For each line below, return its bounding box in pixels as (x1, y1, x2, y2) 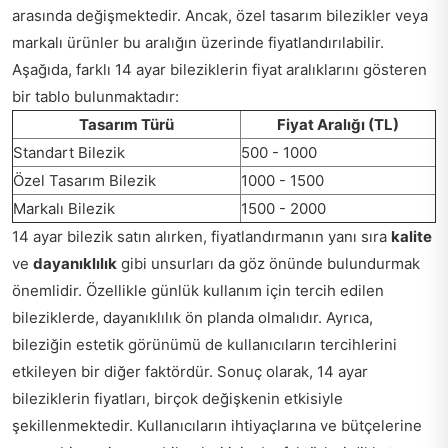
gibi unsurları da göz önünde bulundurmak (117, 254, 420, 273)
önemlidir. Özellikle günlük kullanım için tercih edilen (12, 281, 384, 300)
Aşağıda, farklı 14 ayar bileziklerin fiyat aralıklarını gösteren (12, 60, 427, 79)
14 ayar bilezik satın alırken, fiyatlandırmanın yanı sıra (12, 227, 391, 246)
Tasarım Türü (79, 115, 174, 134)
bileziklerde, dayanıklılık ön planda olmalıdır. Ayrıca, (12, 308, 373, 327)
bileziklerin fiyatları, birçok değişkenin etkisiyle (12, 389, 343, 408)
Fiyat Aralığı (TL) (277, 115, 399, 134)
